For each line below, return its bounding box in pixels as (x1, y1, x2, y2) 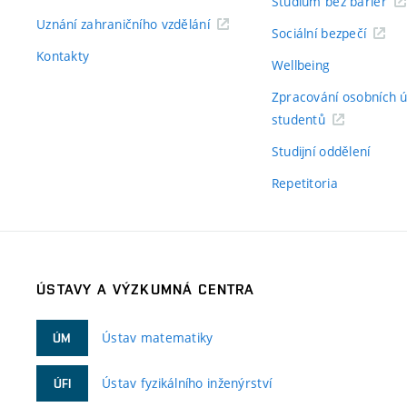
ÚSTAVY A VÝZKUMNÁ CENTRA (36, 281, 255, 298)
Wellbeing (271, 56, 331, 74)
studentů (271, 111, 326, 128)
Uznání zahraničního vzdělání (36, 15, 210, 33)
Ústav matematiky (102, 329, 213, 346)
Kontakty (36, 47, 90, 65)
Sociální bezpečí (271, 25, 367, 42)
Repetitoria (271, 174, 338, 192)
